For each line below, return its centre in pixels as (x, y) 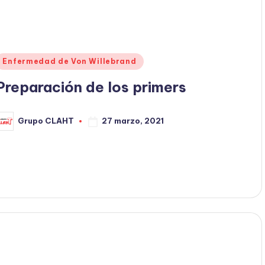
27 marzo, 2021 (133, 121)
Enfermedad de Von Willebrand (70, 61)
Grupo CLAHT (46, 121)
